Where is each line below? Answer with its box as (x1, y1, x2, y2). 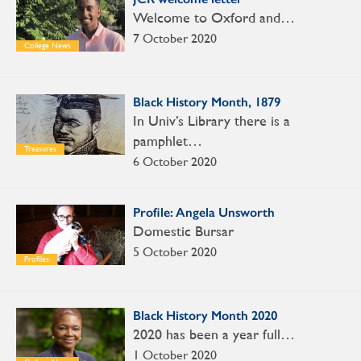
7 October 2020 (133, 30, 217, 46)
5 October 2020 (133, 243, 217, 259)
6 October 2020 (133, 153, 217, 169)
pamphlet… (133, 131, 202, 149)
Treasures (24, 143, 56, 153)
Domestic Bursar (133, 222, 234, 239)
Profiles (24, 254, 49, 263)
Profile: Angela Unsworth (133, 204, 275, 220)
